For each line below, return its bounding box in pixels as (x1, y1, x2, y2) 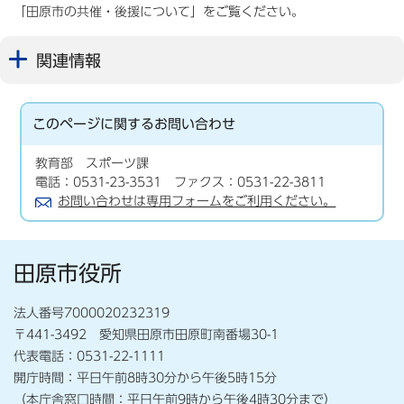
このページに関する (32, 116, 155, 131)
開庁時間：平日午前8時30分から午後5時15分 (14, 371, 277, 384)
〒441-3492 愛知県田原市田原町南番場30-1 (14, 327, 279, 341)
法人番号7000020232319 (14, 306, 170, 319)
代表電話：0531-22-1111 (14, 349, 165, 363)
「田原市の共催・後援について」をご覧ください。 (14, 5, 304, 18)
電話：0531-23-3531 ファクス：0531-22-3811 (35, 175, 326, 188)
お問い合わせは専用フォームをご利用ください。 (58, 194, 336, 207)
